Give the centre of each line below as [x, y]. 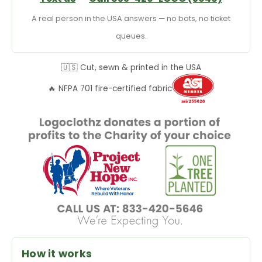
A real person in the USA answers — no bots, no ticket [131, 19]
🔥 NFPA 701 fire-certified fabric [110, 89]
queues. [131, 36]
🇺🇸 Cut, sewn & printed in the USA [131, 68]
